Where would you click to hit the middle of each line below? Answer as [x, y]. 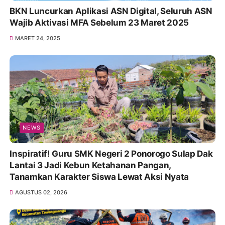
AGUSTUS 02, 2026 [41, 193]
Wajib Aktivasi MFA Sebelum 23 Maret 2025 [99, 23]
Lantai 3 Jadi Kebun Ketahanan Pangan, [90, 165]
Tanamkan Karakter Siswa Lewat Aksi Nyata [99, 177]
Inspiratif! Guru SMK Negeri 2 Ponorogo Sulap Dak [111, 154]
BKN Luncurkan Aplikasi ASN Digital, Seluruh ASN [111, 11]
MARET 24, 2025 [37, 38]
